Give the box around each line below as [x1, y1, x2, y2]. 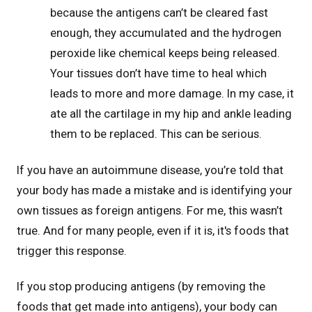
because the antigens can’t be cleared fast [50, 6, 268, 20]
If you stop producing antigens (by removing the [17, 279, 265, 293]
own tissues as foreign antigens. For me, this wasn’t [17, 203, 283, 217]
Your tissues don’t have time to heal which [50, 66, 267, 81]
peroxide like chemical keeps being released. [50, 46, 280, 61]
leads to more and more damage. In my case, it [50, 86, 294, 101]
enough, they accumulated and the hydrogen [50, 26, 281, 40]
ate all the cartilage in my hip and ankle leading [50, 107, 292, 121]
